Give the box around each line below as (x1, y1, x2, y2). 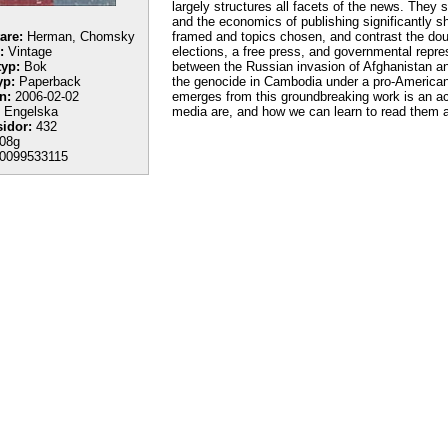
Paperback (15, 74, 81, 89)
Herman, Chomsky (23, 29, 135, 44)
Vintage (4, 44, 52, 59)
